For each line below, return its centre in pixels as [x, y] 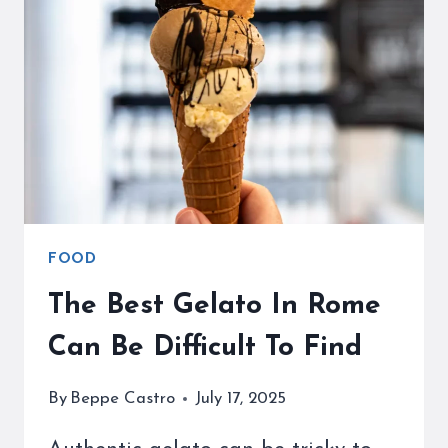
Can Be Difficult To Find [205, 348]
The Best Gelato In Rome [214, 306]
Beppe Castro [123, 399]
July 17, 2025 [241, 399]
